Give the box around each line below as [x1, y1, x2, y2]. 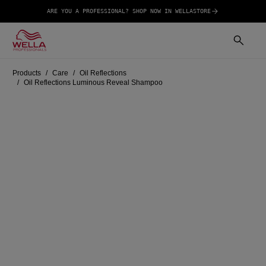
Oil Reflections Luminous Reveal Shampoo [24, 78, 163, 87]
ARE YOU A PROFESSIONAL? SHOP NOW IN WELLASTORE [47, 8, 211, 14]
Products [12, 68, 42, 77]
